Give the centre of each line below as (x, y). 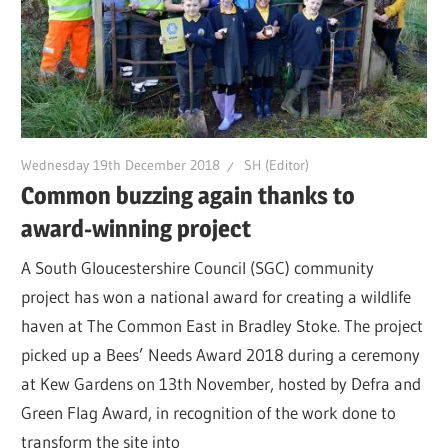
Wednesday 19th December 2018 (121, 165)
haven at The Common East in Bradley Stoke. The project (222, 326)
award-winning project (136, 228)
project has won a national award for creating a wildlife (216, 297)
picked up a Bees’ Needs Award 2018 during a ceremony (221, 355)
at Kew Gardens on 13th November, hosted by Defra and (221, 384)
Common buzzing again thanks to (188, 195)
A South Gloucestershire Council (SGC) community (198, 268)
